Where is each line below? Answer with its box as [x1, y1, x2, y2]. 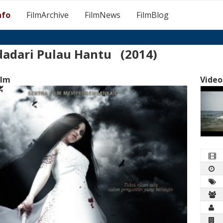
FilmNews [85, 9, 121, 21]
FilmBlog [136, 9, 169, 21]
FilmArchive [26, 9, 69, 21]
